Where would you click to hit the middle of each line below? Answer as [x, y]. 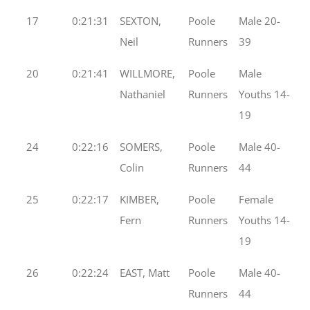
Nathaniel [143, 94]
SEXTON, [140, 20]
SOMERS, [141, 146]
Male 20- [259, 20]
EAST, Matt [145, 272]
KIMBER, [139, 199]
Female [256, 199]
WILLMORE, [147, 73]
